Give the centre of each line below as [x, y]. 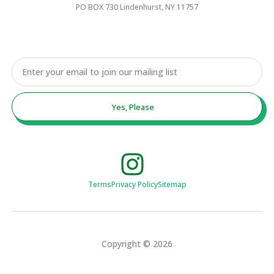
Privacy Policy [134, 185]
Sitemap [172, 185]
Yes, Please [133, 107]
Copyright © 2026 [137, 244]
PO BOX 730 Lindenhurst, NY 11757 [137, 7]
